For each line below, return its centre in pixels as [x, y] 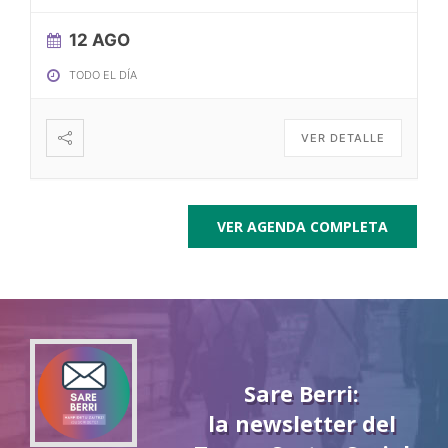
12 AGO [99, 40]
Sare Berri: [302, 394]
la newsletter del [301, 424]
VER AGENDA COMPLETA [303, 227]
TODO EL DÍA [102, 75]
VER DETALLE [343, 138]
